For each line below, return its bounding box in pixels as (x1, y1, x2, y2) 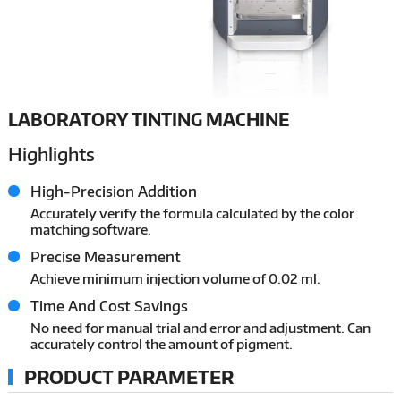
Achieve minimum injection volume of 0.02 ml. (30, 269, 320, 286)
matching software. (30, 220, 151, 237)
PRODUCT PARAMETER (23, 364, 234, 388)
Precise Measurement (30, 247, 181, 266)
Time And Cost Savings (30, 296, 188, 315)
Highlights (7, 141, 95, 165)
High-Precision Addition (30, 182, 197, 200)
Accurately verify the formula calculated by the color (30, 204, 354, 221)
